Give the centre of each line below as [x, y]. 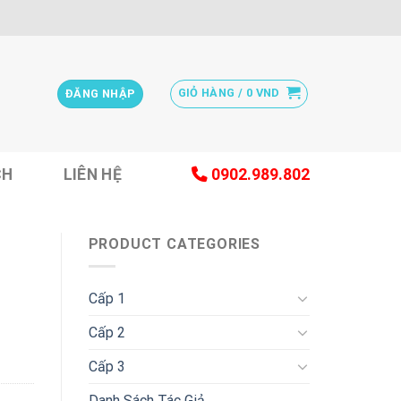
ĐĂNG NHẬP [100, 94]
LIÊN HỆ [93, 174]
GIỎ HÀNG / [212, 93]
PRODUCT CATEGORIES [174, 244]
